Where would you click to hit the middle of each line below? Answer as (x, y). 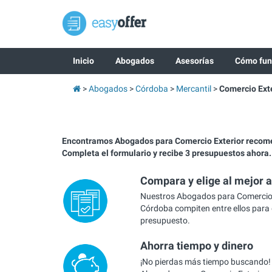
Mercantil (193, 89)
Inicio (83, 61)
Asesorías (194, 61)
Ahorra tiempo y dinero (196, 246)
